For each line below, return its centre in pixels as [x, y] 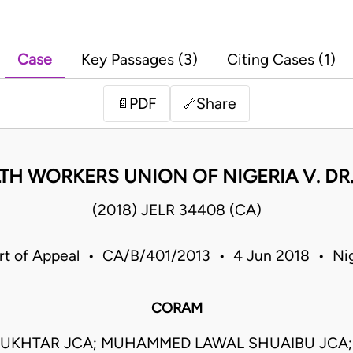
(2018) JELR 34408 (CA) [176, 210]
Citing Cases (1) [281, 60]
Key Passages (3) [139, 60]
